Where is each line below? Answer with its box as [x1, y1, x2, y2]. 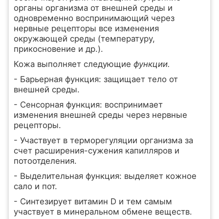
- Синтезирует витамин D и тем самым [13, 197, 172, 206]
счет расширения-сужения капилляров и [13, 146, 179, 155]
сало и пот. [13, 181, 57, 191]
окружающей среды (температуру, [13, 34, 155, 44]
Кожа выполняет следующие [13, 59, 133, 69]
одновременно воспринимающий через [13, 13, 175, 23]
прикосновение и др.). [13, 44, 103, 54]
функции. [133, 59, 170, 69]
